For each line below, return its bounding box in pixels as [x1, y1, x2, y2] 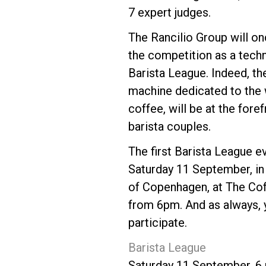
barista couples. [128, 119, 211, 134]
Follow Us [38, 75, 90, 90]
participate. [128, 215, 187, 230]
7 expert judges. [128, 5, 211, 20]
